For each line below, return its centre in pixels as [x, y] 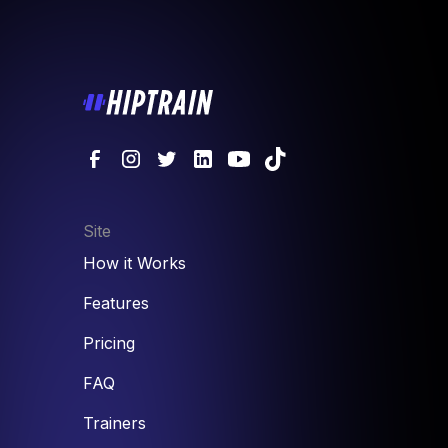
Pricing [109, 342]
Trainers [114, 422]
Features [116, 302]
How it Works [134, 262]
